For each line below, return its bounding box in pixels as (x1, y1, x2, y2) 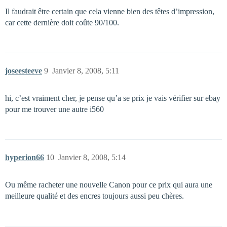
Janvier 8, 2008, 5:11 (52, 66, 119, 75)
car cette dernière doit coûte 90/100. (5, 18, 119, 27)
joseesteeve (5, 66, 42, 75)
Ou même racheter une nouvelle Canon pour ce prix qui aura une (5, 180, 212, 189)
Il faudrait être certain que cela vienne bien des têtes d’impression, (5, 7, 214, 16)
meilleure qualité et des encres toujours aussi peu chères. (5, 192, 184, 200)
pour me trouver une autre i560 (5, 105, 104, 113)
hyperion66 (5, 153, 44, 162)
